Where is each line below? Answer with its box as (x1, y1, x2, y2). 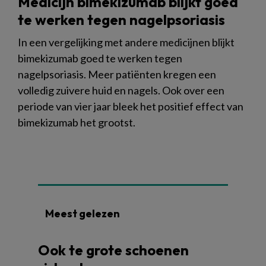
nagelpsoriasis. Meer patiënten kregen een (18, 67, 216, 81)
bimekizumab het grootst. (18, 115, 135, 129)
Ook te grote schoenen (38, 240, 189, 259)
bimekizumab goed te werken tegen (18, 51, 182, 65)
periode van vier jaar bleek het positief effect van (18, 99, 243, 113)
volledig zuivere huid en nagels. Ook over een (18, 83, 224, 97)
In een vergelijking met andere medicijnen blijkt (18, 35, 235, 49)
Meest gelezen (45, 206, 120, 220)
